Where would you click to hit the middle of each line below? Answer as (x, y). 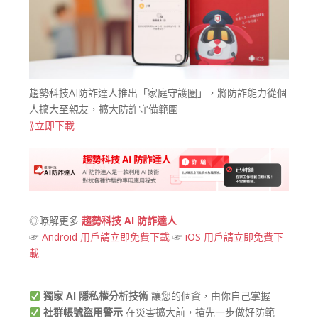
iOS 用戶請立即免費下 (234, 237)
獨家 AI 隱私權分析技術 (95, 296)
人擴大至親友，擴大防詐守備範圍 (104, 109)
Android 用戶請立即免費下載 (106, 237)
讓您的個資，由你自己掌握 (209, 296)
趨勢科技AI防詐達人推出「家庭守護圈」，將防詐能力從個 (158, 93)
